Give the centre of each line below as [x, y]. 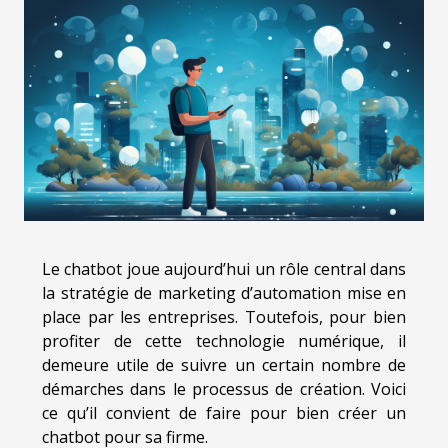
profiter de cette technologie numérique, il [224, 341]
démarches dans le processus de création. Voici [224, 389]
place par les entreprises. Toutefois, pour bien [224, 317]
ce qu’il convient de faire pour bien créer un [224, 413]
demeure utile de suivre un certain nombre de [224, 365]
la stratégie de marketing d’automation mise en [224, 293]
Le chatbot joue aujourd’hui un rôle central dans [224, 269]
